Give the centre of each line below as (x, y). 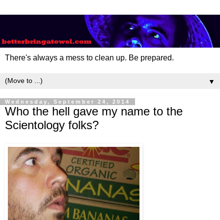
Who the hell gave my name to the (94, 111)
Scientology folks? (52, 125)
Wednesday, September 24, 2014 (68, 102)
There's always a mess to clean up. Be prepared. (89, 58)
